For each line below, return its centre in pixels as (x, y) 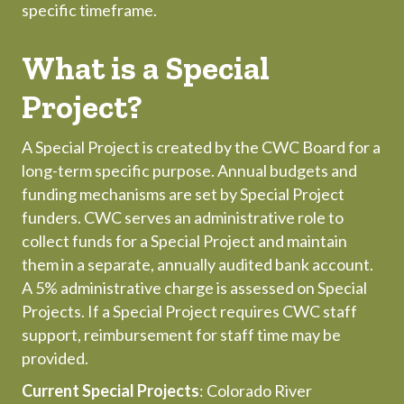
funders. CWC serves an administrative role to (183, 218)
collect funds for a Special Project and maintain (184, 241)
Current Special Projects (110, 391)
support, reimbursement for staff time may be (181, 335)
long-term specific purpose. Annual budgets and (189, 171)
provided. (55, 358)
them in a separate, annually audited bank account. (197, 265)
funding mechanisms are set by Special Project (183, 194)
